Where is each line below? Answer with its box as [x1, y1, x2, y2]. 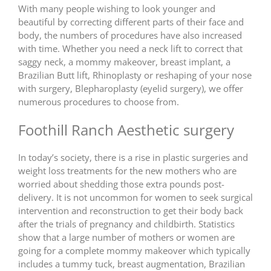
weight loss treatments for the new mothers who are [18, 165, 237, 177]
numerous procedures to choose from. [18, 95, 179, 108]
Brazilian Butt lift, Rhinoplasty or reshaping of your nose [18, 68, 252, 81]
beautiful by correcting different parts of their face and [18, 15, 244, 28]
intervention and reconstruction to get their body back [18, 204, 243, 217]
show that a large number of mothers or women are [18, 231, 235, 244]
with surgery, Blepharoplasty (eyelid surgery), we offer [18, 82, 243, 94]
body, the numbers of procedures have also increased [18, 28, 242, 41]
